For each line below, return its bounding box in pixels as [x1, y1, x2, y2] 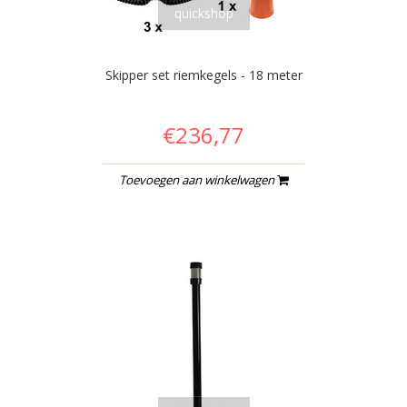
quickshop [174, 4, 233, 22]
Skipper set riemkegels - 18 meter [104, 65, 303, 84]
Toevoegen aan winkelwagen [119, 171, 277, 188]
